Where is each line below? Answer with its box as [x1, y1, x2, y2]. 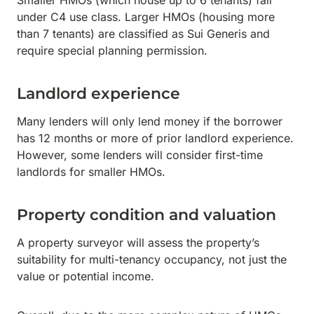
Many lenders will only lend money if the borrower [17, 114, 282, 128]
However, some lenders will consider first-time [17, 148, 263, 162]
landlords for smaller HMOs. [17, 165, 165, 179]
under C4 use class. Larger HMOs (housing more [17, 10, 275, 24]
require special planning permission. [17, 43, 207, 57]
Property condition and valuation [17, 205, 280, 224]
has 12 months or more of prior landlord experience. [17, 131, 294, 145]
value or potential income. [17, 269, 154, 283]
